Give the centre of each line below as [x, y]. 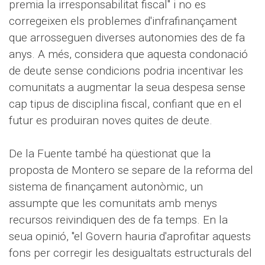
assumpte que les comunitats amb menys [113, 203]
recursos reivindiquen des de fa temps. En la [118, 220]
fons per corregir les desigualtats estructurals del [130, 253]
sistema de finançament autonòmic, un [106, 187]
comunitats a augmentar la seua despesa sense [127, 87]
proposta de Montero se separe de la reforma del [131, 170]
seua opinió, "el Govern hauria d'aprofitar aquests [130, 236]
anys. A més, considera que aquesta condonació [128, 54]
